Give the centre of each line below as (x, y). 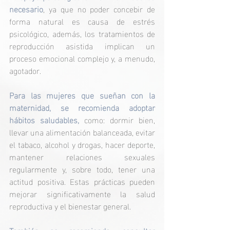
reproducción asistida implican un (82, 46)
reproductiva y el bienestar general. (70, 206)
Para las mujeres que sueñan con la (82, 95)
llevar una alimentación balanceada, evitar (82, 132)
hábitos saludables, (47, 120)
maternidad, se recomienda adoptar (82, 107)
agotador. (25, 70)
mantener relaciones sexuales (82, 157)
